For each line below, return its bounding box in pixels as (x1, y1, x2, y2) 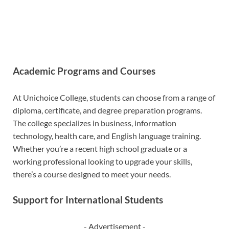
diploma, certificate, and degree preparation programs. (13, 105, 202, 116)
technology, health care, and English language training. (13, 131, 201, 141)
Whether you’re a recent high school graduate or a (13, 144, 187, 154)
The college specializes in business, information (13, 118, 176, 128)
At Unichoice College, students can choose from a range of (13, 93, 215, 103)
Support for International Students (13, 194, 163, 206)
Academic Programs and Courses (13, 65, 155, 77)
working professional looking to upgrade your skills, (13, 156, 192, 167)
